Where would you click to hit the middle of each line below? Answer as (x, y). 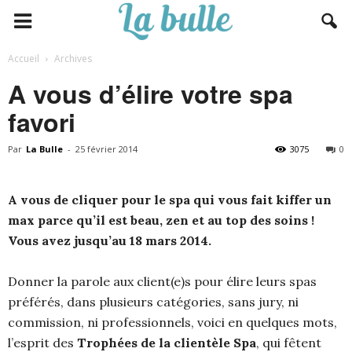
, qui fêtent (289, 343)
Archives (73, 59)
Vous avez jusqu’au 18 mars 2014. (110, 240)
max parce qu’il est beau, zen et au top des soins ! (161, 220)
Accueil (24, 59)
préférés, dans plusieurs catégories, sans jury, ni (153, 302)
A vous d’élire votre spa (150, 93)
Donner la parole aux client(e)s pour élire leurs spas (162, 281)
